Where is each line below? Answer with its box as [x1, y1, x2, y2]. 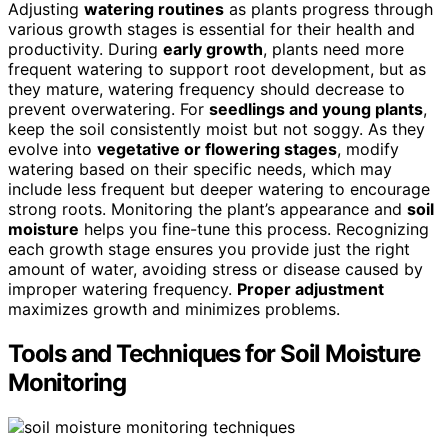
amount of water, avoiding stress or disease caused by [8, 259, 423, 280]
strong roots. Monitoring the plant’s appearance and [8, 199, 407, 220]
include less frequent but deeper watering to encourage [8, 179, 430, 200]
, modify [337, 139, 399, 160]
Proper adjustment [237, 279, 384, 300]
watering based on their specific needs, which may [8, 159, 392, 180]
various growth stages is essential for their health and [8, 19, 415, 40]
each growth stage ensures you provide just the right [8, 239, 410, 260]
